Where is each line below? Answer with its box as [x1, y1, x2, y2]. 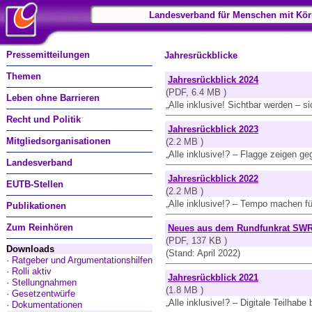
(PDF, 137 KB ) [166, 235, 227, 246]
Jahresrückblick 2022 [168, 173, 258, 184]
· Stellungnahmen [6, 277, 77, 288]
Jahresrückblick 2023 [168, 124, 258, 134]
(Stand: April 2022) [166, 248, 240, 258]
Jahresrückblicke [164, 50, 237, 61]
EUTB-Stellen [6, 179, 63, 189]
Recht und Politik [6, 114, 81, 125]
